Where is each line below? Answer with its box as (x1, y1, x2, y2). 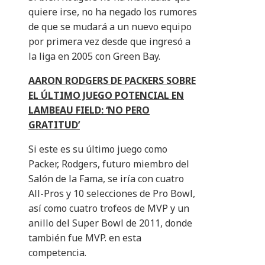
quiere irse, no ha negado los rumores (28, 5, 197, 19)
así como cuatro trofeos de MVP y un (28, 202, 189, 215)
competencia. (28, 246, 86, 260)
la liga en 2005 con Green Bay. (28, 50, 160, 63)
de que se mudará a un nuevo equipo (28, 20, 192, 34)
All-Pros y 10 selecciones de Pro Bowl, (28, 187, 195, 201)
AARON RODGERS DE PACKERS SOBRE (28, 74, 196, 88)
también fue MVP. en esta (28, 231, 141, 245)
